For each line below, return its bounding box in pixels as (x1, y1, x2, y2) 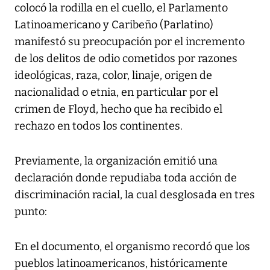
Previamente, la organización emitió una (14, 154, 218, 168)
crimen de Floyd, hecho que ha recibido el (14, 102, 222, 116)
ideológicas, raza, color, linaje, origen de (14, 69, 212, 83)
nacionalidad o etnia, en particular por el (14, 86, 218, 99)
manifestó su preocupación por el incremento (14, 35, 245, 49)
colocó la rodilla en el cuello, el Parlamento (14, 1, 228, 15)
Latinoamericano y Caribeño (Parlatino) (14, 18, 213, 32)
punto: (14, 205, 47, 219)
